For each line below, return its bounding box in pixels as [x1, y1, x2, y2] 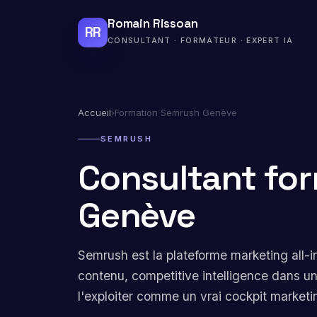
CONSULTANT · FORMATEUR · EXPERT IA [108, 35, 294, 45]
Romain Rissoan [108, 15, 198, 31]
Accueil [78, 107, 111, 118]
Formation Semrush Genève [115, 107, 237, 118]
